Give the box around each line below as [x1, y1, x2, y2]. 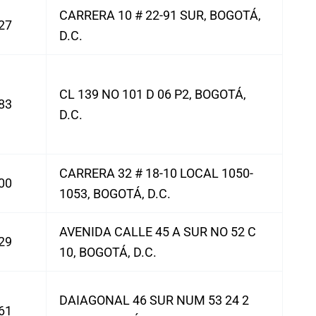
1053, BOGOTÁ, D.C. [59, 186, 171, 201]
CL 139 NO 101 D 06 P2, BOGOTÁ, [59, 87, 246, 102]
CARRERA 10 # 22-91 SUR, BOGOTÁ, [59, 8, 261, 23]
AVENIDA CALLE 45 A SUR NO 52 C [59, 224, 256, 239]
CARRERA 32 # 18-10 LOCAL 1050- [59, 166, 253, 181]
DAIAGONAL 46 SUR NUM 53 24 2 [59, 293, 249, 308]
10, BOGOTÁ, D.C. [59, 245, 157, 260]
